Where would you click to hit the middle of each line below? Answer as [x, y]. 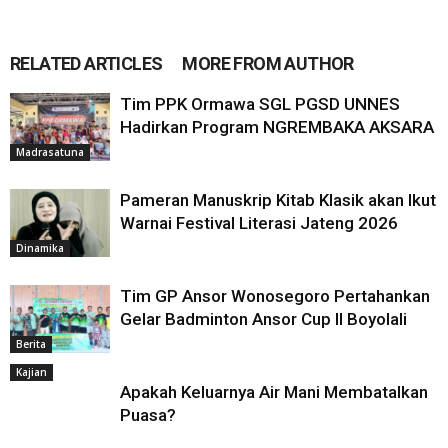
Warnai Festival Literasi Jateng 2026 [259, 222]
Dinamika [40, 248]
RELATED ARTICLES [86, 63]
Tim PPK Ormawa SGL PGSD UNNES [260, 103]
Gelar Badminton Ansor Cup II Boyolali [263, 318]
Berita [31, 344]
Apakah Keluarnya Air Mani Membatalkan [274, 391]
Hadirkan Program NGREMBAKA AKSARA [277, 126]
